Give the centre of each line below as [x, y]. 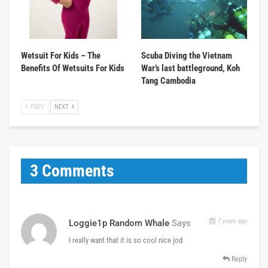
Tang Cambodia [168, 80]
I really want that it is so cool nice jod [126, 240]
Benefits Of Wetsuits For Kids [73, 68]
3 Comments [72, 170]
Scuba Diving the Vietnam [187, 55]
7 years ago [231, 221]
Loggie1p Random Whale [119, 223]
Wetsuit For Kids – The [61, 55]
